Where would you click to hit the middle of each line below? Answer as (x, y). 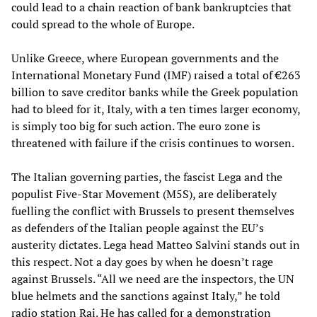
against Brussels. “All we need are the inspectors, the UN (153, 278)
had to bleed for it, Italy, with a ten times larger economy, (156, 109)
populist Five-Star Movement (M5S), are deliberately (144, 194)
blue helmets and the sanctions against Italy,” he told (146, 295)
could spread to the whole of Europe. (103, 24)
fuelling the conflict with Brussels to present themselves (153, 211)
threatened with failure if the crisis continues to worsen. (153, 143)
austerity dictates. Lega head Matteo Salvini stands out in (156, 244)
